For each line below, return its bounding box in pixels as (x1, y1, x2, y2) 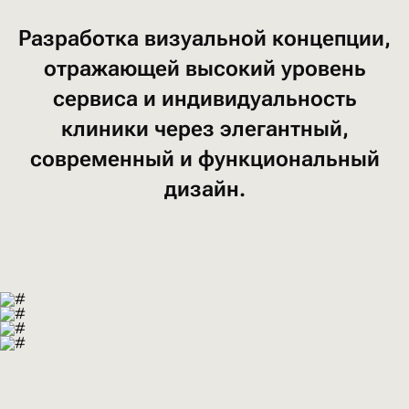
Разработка (18, 26, 144, 51)
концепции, (272, 26, 391, 51)
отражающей (43, 56, 185, 81)
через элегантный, (153, 116, 349, 142)
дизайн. (163, 176, 246, 202)
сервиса (52, 86, 143, 111)
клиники (60, 116, 154, 142)
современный (29, 146, 180, 172)
